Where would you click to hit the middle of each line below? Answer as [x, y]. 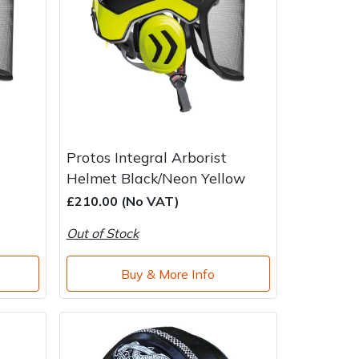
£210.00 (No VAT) [123, 202]
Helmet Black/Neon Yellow [155, 178]
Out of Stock [102, 234]
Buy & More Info [168, 274]
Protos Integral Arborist [146, 157]
